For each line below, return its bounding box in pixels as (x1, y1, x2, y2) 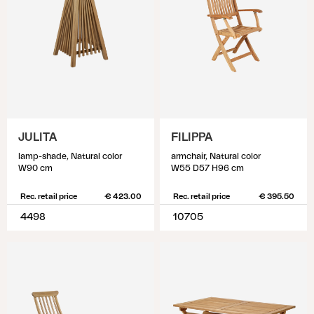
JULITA (18, 132, 57, 143)
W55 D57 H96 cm (171, 164, 244, 172)
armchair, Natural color (171, 152, 261, 161)
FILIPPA (171, 132, 212, 143)
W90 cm (18, 164, 53, 172)
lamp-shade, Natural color (18, 152, 122, 161)
